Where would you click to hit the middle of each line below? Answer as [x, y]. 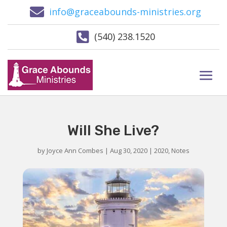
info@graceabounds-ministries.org [125, 12]
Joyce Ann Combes [75, 150]
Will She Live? [113, 130]
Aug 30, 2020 [128, 150]
